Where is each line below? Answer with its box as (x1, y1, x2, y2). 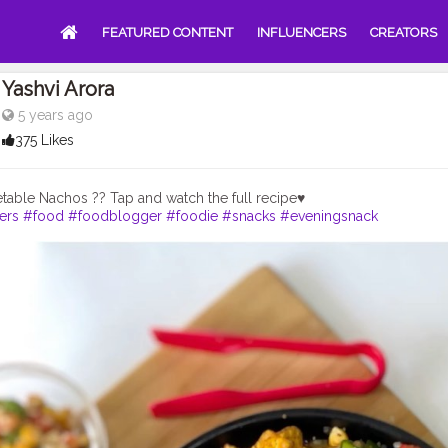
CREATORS (370, 25, 437, 40)
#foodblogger (68, 207, 162, 224)
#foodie (166, 207, 218, 224)
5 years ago (13, 107, 93, 123)
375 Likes (14, 132, 74, 148)
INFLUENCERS (257, 25, 346, 40)
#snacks (222, 207, 276, 224)
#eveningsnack (280, 207, 378, 224)
